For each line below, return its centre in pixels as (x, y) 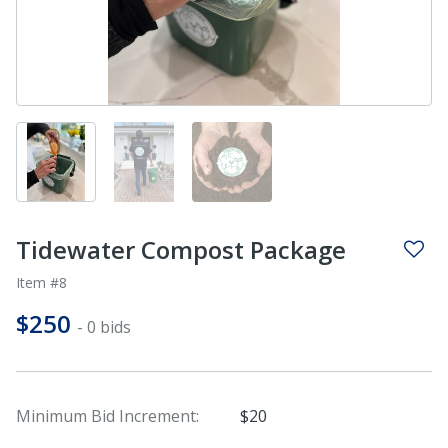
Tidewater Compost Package (181, 249)
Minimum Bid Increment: (107, 415)
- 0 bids (104, 326)
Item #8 (41, 282)
